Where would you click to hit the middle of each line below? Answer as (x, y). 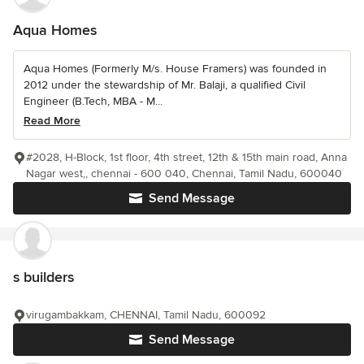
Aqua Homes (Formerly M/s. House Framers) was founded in (175, 69)
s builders (43, 277)
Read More (52, 121)
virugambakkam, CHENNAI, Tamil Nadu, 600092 (146, 315)
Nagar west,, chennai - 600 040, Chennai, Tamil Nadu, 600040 (184, 173)
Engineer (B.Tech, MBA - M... (93, 101)
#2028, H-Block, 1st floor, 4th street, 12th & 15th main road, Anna (186, 157)
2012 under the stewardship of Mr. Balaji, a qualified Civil (165, 85)
